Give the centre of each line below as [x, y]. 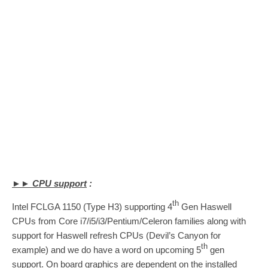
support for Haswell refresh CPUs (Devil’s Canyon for [116, 235]
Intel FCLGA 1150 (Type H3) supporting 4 [92, 206]
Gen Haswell [205, 206]
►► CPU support [49, 183]
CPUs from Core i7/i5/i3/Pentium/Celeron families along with [129, 221]
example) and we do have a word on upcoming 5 [106, 249]
